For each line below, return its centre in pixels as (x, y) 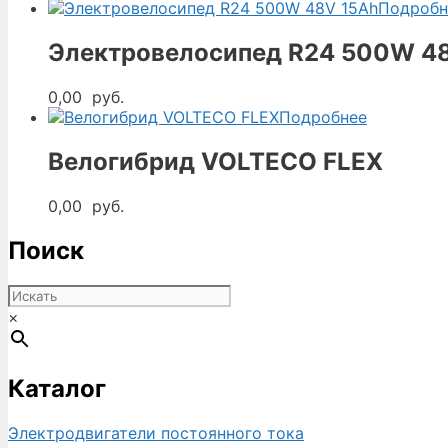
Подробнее (323, 116)
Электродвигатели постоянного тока (156, 433)
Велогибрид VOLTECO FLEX (215, 161)
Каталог (57, 389)
